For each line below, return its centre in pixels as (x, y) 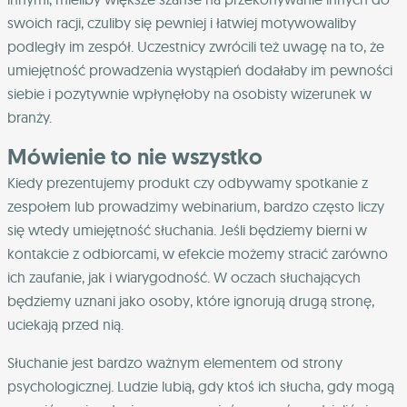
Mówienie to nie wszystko (135, 156)
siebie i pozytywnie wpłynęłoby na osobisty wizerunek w (189, 93)
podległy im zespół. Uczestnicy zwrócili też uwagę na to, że (196, 46)
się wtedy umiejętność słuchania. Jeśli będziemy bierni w (187, 229)
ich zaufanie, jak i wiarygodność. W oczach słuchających (184, 277)
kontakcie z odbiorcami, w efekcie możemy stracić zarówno (198, 253)
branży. (30, 117)
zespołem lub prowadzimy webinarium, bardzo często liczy (196, 206)
